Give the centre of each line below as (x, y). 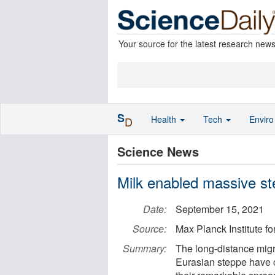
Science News (158, 151)
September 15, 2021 (220, 209)
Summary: (145, 248)
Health (165, 119)
